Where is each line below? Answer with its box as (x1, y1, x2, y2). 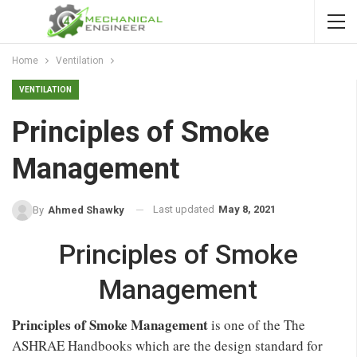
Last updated (153, 203, 217, 215)
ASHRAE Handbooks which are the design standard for (12, 335, 323, 355)
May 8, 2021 (218, 203, 276, 215)
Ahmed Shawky (48, 203, 124, 216)
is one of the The (208, 315, 305, 334)
